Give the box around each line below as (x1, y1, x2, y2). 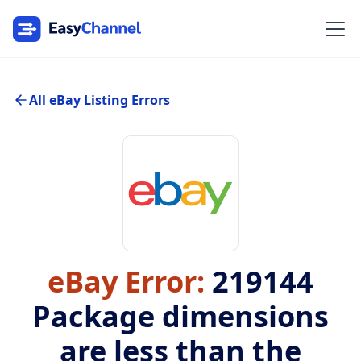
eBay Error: (48, 262, 205, 301)
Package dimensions (32, 297, 329, 336)
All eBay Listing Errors (29, 91, 170, 109)
